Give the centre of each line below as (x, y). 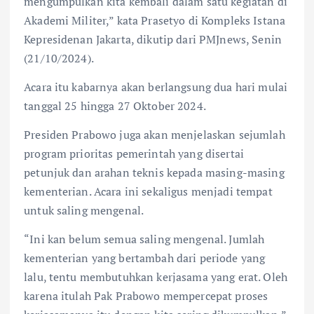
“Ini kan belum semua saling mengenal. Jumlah (144, 239)
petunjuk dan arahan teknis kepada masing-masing (154, 172)
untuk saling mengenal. (84, 210)
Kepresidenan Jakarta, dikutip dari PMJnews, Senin (153, 39)
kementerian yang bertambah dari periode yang (145, 258)
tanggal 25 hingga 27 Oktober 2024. (115, 105)
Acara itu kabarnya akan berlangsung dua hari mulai (156, 87)
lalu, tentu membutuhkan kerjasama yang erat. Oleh (156, 277)
